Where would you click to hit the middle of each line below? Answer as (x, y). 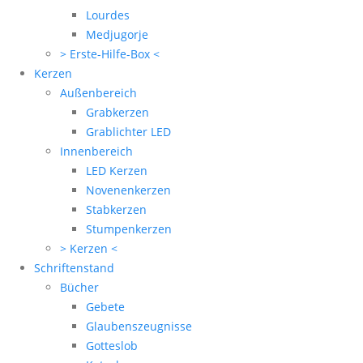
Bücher (79, 288)
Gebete (105, 307)
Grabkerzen (117, 113)
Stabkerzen (116, 210)
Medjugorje (117, 35)
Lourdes (108, 15)
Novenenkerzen (128, 190)
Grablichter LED (128, 132)
